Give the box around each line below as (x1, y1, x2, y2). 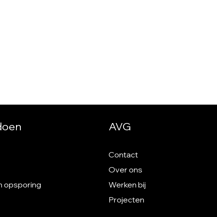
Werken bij (108, 180, 146, 190)
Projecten (108, 195, 144, 205)
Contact (108, 150, 138, 160)
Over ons (108, 165, 142, 175)
